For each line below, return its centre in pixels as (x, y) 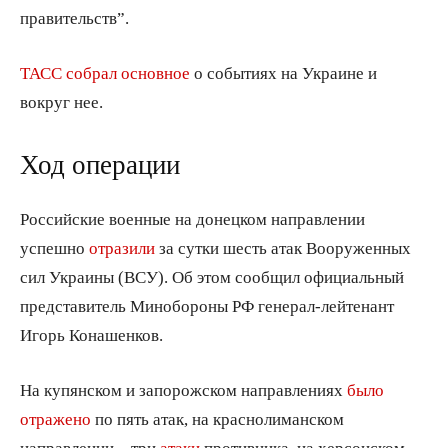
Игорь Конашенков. (91, 334)
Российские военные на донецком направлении (192, 218)
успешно (54, 247)
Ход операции (100, 164)
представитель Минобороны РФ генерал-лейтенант (207, 305)
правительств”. (74, 17)
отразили (122, 247)
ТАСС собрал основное (105, 72)
